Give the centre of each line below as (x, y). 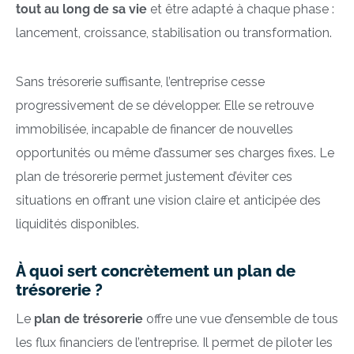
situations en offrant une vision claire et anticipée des (168, 200)
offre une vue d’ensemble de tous (241, 319)
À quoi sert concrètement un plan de (156, 271)
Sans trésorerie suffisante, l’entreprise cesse (140, 81)
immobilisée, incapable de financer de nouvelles (154, 129)
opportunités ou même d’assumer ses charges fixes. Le (175, 153)
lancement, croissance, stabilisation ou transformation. (174, 32)
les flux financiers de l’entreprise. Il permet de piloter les (174, 343)
